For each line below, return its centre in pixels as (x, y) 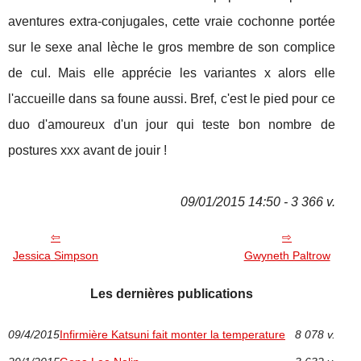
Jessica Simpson (56, 255)
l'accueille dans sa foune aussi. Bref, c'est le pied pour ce (172, 98)
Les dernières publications (171, 293)
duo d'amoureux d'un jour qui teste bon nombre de (172, 124)
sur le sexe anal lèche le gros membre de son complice (172, 47)
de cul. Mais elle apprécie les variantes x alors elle (172, 73)
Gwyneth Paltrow (287, 255)
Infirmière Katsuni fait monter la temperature (172, 334)
